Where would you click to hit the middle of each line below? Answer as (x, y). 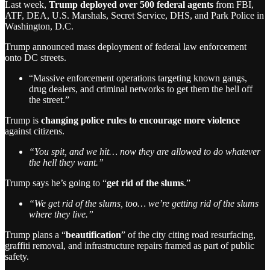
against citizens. (35, 131)
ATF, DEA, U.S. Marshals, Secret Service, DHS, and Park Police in (134, 15)
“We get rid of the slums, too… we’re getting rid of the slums (144, 203)
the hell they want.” (66, 162)
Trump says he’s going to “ (56, 183)
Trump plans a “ (35, 234)
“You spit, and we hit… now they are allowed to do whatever (145, 151)
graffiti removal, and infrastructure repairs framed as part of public (130, 245)
